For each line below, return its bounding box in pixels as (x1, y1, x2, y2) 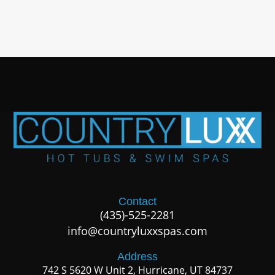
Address (117, 250, 158, 263)
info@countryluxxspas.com (68, 223, 207, 239)
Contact (118, 195, 157, 208)
